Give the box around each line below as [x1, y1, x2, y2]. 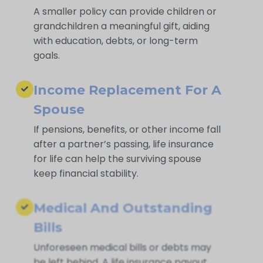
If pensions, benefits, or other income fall [33, 122, 221, 136]
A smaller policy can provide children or [33, 4, 217, 18]
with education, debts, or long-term [33, 33, 198, 48]
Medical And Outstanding [33, 200, 213, 216]
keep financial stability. [33, 166, 139, 180]
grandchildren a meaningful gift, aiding [33, 19, 210, 33]
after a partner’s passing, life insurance [33, 137, 214, 151]
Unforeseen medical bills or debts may [33, 240, 212, 254]
